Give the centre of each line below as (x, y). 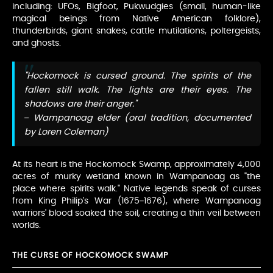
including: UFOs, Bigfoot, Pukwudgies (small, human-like (136, 7)
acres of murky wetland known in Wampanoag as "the (136, 177)
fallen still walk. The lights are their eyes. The (138, 90)
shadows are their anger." (80, 104)
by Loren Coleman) (66, 132)
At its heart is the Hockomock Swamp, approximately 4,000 (136, 165)
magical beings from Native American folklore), (136, 19)
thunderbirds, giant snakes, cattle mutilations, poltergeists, (136, 31)
